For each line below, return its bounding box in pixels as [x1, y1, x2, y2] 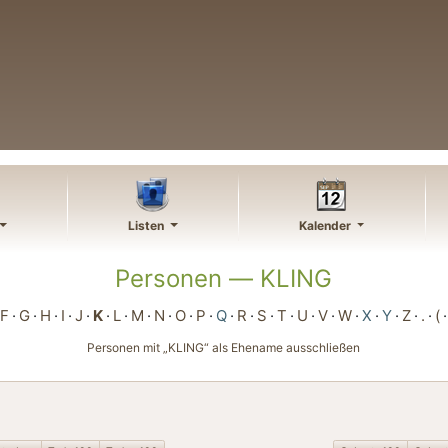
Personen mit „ [87, 340, 169, 355]
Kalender [299, 218, 355, 233]
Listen [128, 218, 168, 233]
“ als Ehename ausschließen [204, 340, 361, 355]
